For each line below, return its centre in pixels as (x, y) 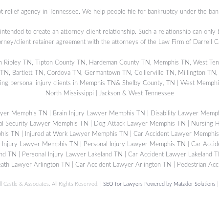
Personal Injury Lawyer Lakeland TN (72, 154)
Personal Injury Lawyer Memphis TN (135, 144)
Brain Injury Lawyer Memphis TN (99, 113)
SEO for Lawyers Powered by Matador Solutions (159, 184)
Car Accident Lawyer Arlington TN (123, 164)
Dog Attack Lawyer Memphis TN (140, 123)
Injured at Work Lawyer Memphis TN (77, 134)
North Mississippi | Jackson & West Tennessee (109, 93)
